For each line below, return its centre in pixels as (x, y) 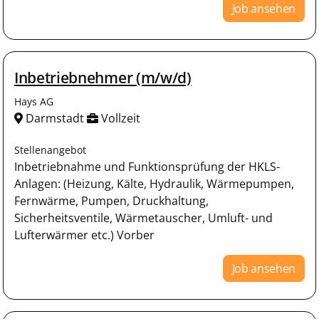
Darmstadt (55, 118)
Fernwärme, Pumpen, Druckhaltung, (111, 201)
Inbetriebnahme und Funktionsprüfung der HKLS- (147, 167)
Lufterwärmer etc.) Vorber (84, 235)
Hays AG (34, 101)
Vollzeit (119, 118)
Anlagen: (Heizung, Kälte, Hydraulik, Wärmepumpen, (154, 184)
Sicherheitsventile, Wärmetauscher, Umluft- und (143, 218)
